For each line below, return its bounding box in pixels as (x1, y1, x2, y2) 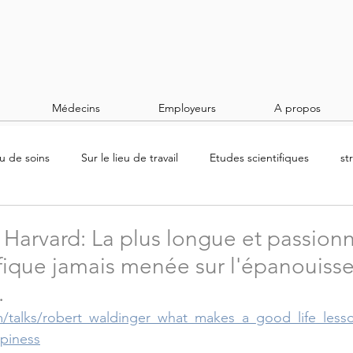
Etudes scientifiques (210, 150, 309, 165)
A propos (274, 101, 321, 115)
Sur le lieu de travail (81, 150, 178, 165)
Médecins (52, 101, 100, 115)
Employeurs (158, 101, 216, 115)
